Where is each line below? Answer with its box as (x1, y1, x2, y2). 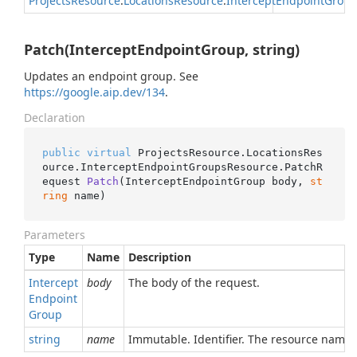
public (41, 146, 80, 159)
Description (128, 249, 191, 265)
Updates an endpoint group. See (24, 69, 198, 84)
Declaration (24, 110, 85, 125)
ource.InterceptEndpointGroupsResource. (41, 160, 284, 173)
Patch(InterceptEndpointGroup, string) (24, 40, 300, 59)
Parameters (24, 227, 85, 242)
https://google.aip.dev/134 (24, 84, 165, 100)
